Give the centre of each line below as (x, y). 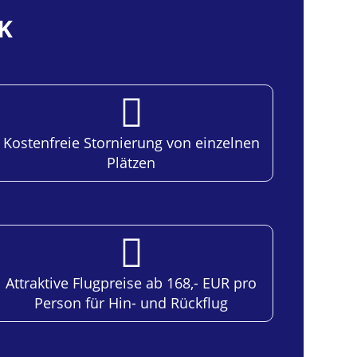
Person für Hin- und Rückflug (131, 302)
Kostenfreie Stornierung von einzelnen (131, 142)
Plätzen (131, 162)
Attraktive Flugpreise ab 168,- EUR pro (131, 282)
